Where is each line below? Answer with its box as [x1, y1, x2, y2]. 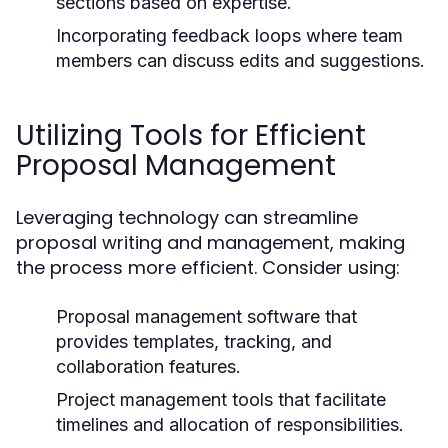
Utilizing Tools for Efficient [16, 116, 366, 155]
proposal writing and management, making [16, 230, 405, 255]
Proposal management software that [56, 306, 357, 327]
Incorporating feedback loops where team [56, 25, 403, 46]
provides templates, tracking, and [56, 331, 332, 352]
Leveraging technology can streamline [16, 205, 358, 230]
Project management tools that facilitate [56, 389, 386, 410]
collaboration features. [56, 356, 241, 377]
